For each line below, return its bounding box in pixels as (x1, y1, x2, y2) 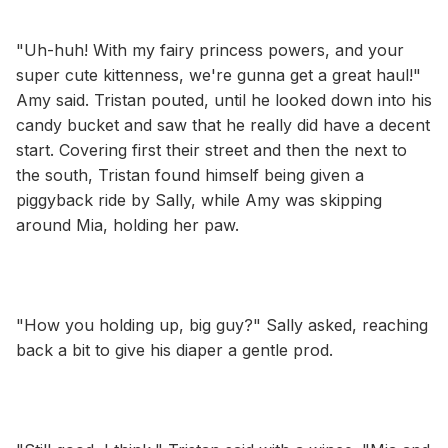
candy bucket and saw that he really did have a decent (16, 114, 430, 135)
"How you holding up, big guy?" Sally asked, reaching (16, 314, 428, 335)
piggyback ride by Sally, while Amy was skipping (16, 189, 382, 210)
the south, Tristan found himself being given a (16, 164, 364, 185)
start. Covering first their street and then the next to (16, 139, 407, 160)
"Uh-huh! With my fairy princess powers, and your (16, 39, 404, 60)
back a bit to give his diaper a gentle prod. (16, 339, 333, 360)
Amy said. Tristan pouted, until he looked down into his (16, 89, 432, 110)
